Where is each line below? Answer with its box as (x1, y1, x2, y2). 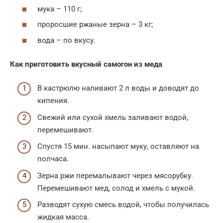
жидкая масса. (37, 213, 89, 222)
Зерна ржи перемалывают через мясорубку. (37, 171, 193, 180)
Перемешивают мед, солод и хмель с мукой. (37, 183, 195, 193)
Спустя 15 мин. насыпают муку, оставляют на (37, 142, 199, 151)
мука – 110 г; (37, 4, 82, 13)
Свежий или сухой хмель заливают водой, (37, 112, 188, 122)
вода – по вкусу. (37, 35, 96, 45)
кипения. (37, 96, 69, 105)
